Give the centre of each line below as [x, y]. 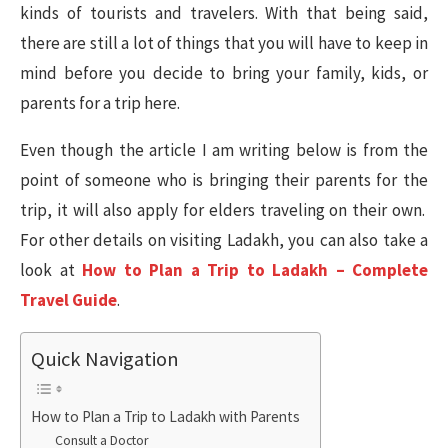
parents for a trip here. [100, 103]
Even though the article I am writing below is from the [224, 150]
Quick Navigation [105, 359]
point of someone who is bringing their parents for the [224, 180]
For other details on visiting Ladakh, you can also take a [224, 240]
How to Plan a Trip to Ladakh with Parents [165, 417]
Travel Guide [68, 300]
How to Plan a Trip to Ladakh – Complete [255, 270]
